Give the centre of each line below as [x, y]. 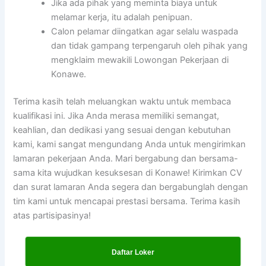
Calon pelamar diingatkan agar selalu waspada [145, 32]
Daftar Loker [133, 252]
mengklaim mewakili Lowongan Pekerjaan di [140, 60]
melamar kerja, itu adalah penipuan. [122, 18]
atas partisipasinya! [52, 216]
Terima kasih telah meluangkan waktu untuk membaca [122, 102]
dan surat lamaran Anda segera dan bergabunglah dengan [131, 187]
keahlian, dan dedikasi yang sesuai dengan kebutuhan [122, 130]
